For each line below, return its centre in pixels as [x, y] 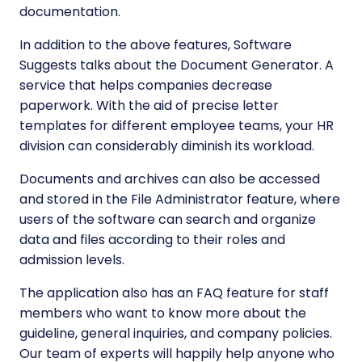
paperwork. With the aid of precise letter [149, 106]
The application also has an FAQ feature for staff [174, 293]
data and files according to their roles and [152, 240]
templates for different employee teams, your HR [177, 126]
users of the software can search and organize [168, 220]
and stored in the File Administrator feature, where [180, 200]
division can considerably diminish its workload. [167, 146]
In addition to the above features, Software [156, 45]
